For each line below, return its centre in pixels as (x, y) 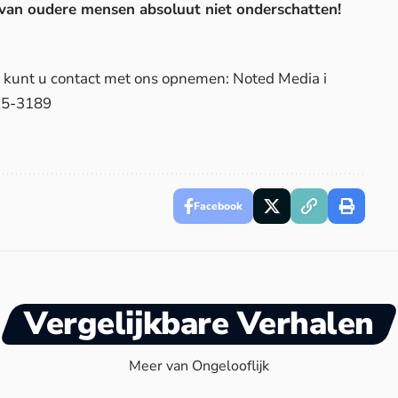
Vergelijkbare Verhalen (199, 324)
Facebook (218, 207)
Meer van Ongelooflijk (199, 366)
